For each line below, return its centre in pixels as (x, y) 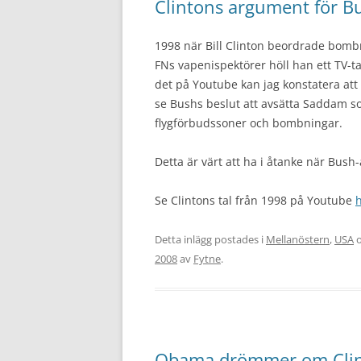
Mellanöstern (298, 239)
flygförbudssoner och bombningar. (249, 123)
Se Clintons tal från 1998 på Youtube (255, 200)
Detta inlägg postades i (210, 239)
